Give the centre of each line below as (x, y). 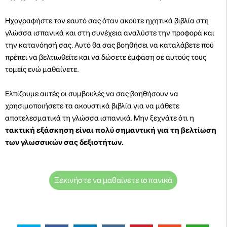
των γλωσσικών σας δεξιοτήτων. (64, 142)
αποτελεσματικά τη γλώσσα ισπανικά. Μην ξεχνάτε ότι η (100, 118)
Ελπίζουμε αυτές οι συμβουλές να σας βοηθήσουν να (92, 93)
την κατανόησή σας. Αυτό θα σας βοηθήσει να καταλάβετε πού (109, 45)
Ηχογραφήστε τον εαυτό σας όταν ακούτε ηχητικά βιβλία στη (107, 21)
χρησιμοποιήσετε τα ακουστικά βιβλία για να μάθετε (92, 106)
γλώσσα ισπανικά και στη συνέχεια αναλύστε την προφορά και (110, 33)
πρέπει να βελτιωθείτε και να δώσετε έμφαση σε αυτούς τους (106, 57)
